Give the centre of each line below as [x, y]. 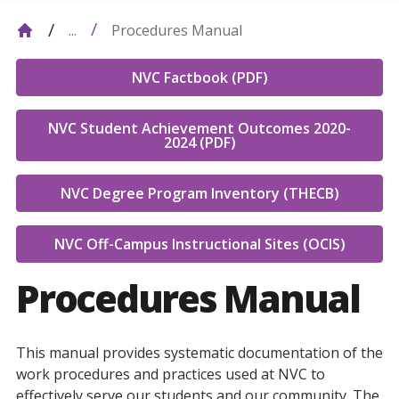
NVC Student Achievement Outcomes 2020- [199, 128]
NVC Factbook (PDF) [199, 77]
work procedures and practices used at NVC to [171, 374]
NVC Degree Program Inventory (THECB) [199, 193]
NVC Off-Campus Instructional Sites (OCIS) [199, 244]
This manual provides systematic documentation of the [199, 353]
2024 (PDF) [199, 142]
